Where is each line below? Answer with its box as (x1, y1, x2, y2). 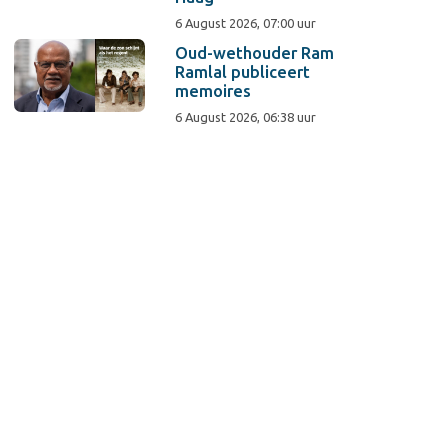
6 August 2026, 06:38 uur (175, 110, 317, 124)
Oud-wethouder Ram (175, 44, 335, 62)
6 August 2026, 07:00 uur (175, 16, 317, 30)
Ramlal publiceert (175, 63, 311, 81)
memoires (175, 82, 252, 100)
